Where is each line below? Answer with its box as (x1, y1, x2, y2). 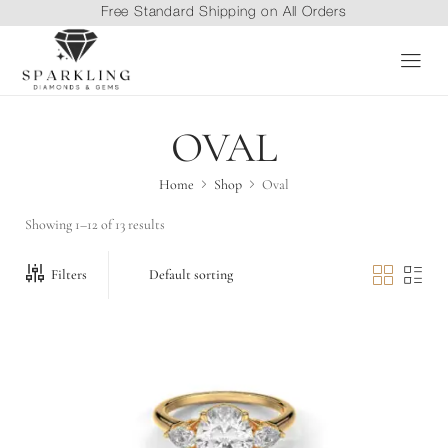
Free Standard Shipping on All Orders (101, 6, 347, 19)
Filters (51, 265, 87, 283)
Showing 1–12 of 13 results (25, 215, 165, 233)
